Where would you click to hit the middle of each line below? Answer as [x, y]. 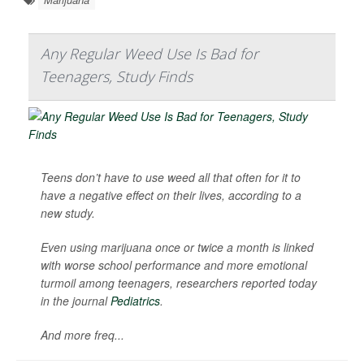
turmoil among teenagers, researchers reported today [179, 283]
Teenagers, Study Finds [117, 76]
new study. [68, 213]
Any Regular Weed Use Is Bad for [149, 54]
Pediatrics [135, 301]
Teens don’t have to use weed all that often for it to [171, 177]
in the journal [76, 301]
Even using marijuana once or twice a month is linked [177, 247]
